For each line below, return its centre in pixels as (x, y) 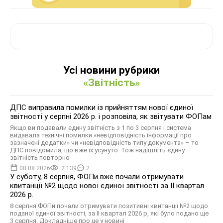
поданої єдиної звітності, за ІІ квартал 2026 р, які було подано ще (109, 213)
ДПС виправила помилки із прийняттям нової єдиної (102, 107)
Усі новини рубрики (111, 70)
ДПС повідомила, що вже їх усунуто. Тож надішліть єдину (97, 150)
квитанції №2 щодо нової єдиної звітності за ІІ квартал (107, 185)
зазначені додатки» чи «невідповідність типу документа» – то (104, 142)
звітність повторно (40, 157)
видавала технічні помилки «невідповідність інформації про (101, 135)
